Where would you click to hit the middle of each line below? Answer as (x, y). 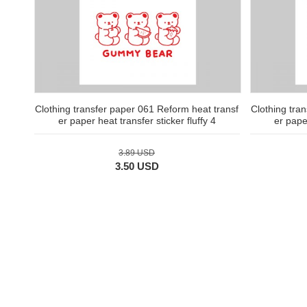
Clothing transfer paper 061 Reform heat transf (137, 109)
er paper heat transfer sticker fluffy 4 (137, 121)
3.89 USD (137, 153)
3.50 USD (137, 167)
